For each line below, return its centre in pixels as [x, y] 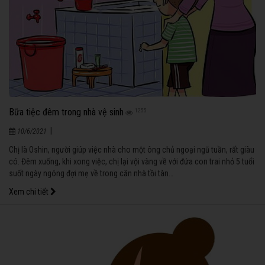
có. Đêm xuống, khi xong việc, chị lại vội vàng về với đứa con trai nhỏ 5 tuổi [132, 161]
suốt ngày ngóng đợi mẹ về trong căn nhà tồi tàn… [91, 173]
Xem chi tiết [30, 191]
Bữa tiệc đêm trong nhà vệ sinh [66, 112]
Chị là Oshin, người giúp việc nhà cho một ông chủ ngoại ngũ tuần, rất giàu [132, 149]
